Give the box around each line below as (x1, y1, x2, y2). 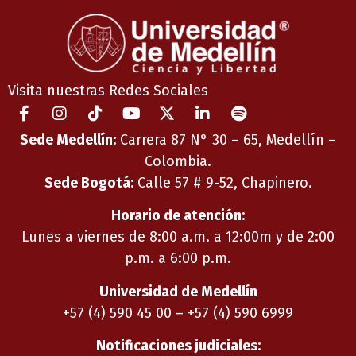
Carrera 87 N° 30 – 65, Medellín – (116, 130, 336, 149)
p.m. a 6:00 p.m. (125, 250, 231, 268)
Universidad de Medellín (99, 282, 257, 300)
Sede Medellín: (20, 130, 116, 149)
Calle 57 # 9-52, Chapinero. (133, 173, 312, 192)
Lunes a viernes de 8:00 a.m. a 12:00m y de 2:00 (21, 228, 335, 246)
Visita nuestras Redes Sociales (8, 81, 208, 99)
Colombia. (145, 152, 211, 170)
